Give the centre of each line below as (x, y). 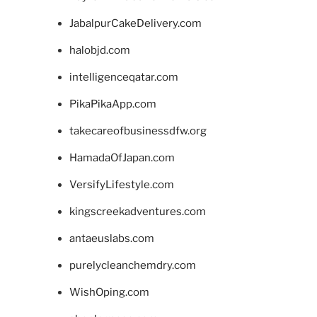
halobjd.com (99, 51)
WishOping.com (109, 293)
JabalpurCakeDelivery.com (135, 24)
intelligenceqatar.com (123, 77)
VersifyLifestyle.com (121, 185)
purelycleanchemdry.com (132, 266)
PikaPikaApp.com (113, 104)
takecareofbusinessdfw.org (138, 131)
